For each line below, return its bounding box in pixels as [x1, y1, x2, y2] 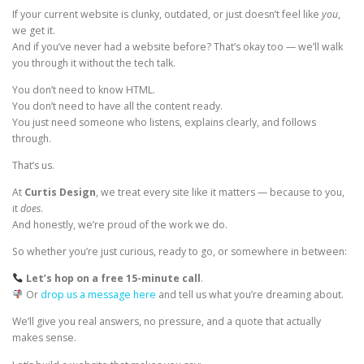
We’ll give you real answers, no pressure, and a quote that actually [12, 314, 321, 329]
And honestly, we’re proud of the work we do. [12, 218, 227, 232]
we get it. [12, 23, 55, 37]
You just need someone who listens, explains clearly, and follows [12, 115, 316, 129]
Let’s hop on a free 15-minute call [25, 271, 201, 286]
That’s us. [12, 158, 54, 172]
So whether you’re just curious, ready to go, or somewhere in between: [12, 245, 347, 259]
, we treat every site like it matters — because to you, [96, 185, 344, 199]
